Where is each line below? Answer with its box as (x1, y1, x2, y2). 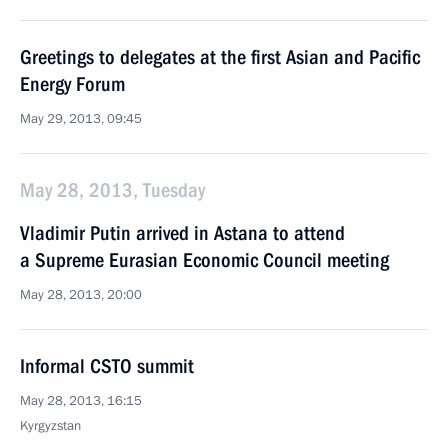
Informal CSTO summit (20, 354, 194, 378)
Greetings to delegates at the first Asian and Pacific (20, 45, 420, 69)
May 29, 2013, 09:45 (20, 110, 142, 128)
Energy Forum (20, 72, 125, 96)
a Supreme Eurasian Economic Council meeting (20, 248, 389, 272)
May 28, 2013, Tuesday (20, 178, 205, 202)
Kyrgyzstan (20, 417, 81, 435)
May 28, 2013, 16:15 (20, 392, 142, 410)
